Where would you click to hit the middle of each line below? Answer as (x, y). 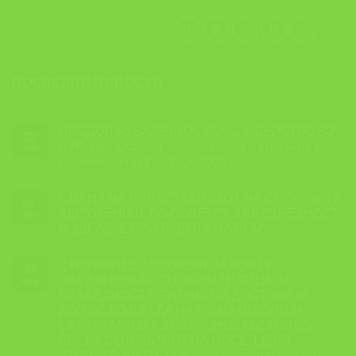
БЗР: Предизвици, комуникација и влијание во (193, 146)
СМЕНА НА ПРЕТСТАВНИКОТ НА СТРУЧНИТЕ (200, 198)
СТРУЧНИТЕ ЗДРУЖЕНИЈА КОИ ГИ (167, 265)
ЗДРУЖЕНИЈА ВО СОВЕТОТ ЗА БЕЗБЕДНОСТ (199, 213)
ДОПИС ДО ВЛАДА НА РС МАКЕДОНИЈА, (183, 310)
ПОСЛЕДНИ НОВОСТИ (88, 82)
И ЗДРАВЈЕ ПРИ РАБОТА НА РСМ (161, 228)
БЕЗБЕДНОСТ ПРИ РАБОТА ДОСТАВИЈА (184, 295)
